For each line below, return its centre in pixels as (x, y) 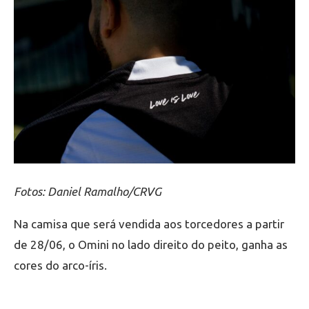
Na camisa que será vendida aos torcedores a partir (149, 224)
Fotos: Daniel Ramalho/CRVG (88, 192)
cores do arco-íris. (60, 266)
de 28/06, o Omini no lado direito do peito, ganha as (151, 245)
